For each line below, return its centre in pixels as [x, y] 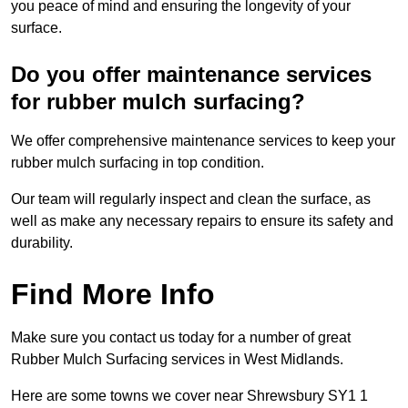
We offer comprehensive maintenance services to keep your [203, 141]
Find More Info [113, 295]
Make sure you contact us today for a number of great [181, 338]
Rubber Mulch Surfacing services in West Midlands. [177, 360]
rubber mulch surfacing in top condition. [138, 163]
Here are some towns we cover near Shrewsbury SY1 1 [189, 396]
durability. [42, 243]
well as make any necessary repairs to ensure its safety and [202, 221]
